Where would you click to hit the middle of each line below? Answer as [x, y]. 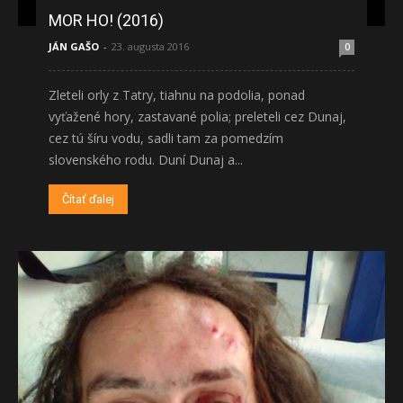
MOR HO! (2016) [106, 20]
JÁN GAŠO [74, 46]
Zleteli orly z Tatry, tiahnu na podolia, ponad [177, 94]
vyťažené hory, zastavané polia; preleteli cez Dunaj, [197, 116]
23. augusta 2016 [150, 46]
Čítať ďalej [88, 199]
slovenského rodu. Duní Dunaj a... [146, 159]
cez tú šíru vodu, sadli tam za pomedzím [166, 138]
